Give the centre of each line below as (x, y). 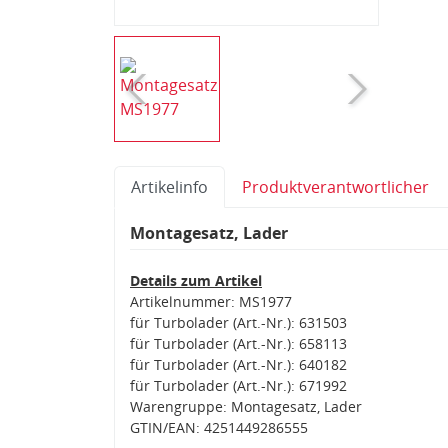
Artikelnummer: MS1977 (211, 301)
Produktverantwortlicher (335, 186)
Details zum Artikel (196, 280)
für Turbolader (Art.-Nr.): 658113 (238, 343)
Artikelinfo (169, 186)
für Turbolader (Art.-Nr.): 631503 (238, 322)
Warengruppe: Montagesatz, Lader (246, 406)
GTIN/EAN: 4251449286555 (219, 427)
